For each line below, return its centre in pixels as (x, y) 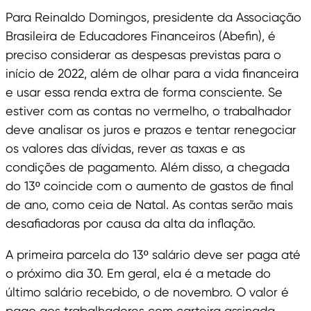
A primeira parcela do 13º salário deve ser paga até (153, 255)
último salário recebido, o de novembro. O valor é (147, 292)
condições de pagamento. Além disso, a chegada (148, 167)
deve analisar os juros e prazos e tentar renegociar (151, 130)
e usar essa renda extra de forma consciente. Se (144, 92)
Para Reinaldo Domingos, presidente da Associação (153, 17)
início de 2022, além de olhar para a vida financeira (152, 74)
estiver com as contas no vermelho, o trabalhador (149, 111)
